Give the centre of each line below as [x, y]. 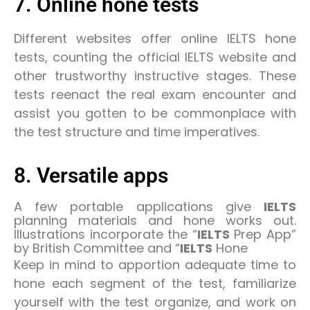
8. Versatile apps [91, 175]
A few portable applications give [139, 206]
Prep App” [263, 234]
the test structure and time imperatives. [137, 132]
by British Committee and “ [97, 248]
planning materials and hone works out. [155, 220]
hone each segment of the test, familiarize [155, 283]
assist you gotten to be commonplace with [155, 113]
